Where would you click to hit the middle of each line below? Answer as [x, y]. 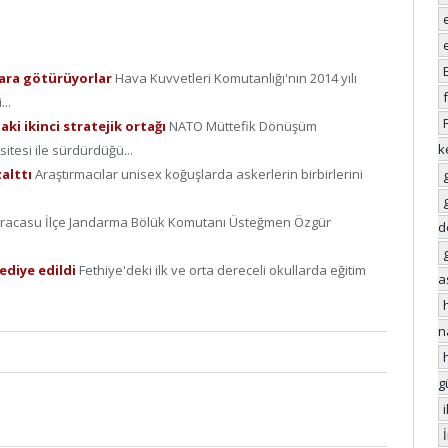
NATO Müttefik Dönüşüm [243, 126]
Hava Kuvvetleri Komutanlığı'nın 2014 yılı [236, 78]
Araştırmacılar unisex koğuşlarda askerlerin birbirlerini [199, 174]
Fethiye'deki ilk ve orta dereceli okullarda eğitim [222, 270]
